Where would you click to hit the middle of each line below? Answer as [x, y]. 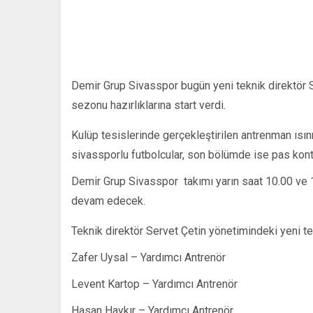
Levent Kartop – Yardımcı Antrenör [154, 284]
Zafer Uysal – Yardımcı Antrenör [148, 257]
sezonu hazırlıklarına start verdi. [148, 105]
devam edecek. [108, 201]
